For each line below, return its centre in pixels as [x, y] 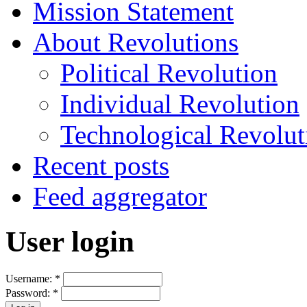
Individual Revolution [180, 103]
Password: [29, 293]
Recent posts [101, 165]
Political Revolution [169, 73]
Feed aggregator [120, 196]
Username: [30, 279]
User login [70, 242]
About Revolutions [136, 42]
